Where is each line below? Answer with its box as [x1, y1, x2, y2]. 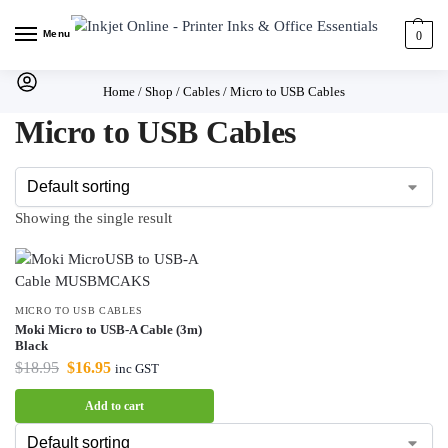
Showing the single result [15, 210, 172, 226]
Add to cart [85, 399, 144, 414]
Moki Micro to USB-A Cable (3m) [15, 322, 202, 338]
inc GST [115, 361, 159, 377]
